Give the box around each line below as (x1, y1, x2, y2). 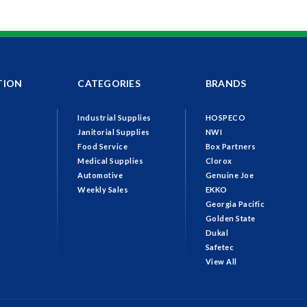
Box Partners (205, 142, 256, 151)
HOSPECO (205, 113, 246, 123)
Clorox (205, 156, 232, 166)
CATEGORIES (77, 77, 140, 90)
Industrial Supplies (77, 113, 151, 123)
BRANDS (205, 77, 247, 90)
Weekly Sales (77, 185, 129, 195)
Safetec (205, 243, 234, 252)
